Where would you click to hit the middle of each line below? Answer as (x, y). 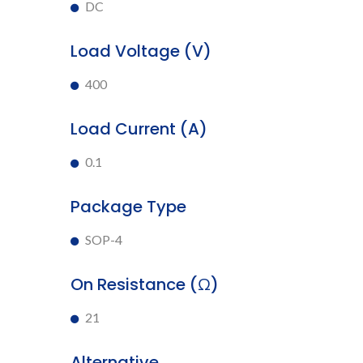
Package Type (128, 206)
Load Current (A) (139, 128)
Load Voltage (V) (141, 51)
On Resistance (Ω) (145, 284)
